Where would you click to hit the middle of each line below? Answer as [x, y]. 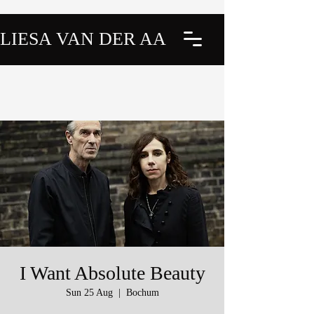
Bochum [142, 293]
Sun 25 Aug [89, 293]
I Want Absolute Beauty [112, 273]
